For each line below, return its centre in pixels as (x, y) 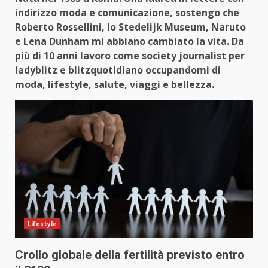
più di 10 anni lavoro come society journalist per (130, 56)
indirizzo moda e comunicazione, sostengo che (127, 13)
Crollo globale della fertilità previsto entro (130, 255)
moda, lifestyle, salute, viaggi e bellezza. (115, 85)
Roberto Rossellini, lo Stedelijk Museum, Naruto (130, 27)
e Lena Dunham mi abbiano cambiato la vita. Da (130, 42)
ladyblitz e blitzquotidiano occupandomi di (118, 70)
